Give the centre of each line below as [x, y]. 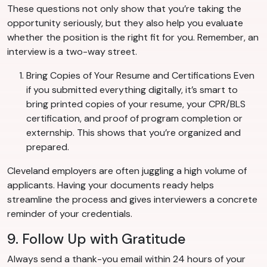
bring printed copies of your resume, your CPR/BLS [136, 104]
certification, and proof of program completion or [134, 119]
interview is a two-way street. [72, 52]
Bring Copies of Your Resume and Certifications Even [140, 76]
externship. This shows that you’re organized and [133, 133]
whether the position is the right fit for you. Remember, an [133, 38]
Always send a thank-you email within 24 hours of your [126, 259]
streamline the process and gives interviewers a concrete [132, 200]
